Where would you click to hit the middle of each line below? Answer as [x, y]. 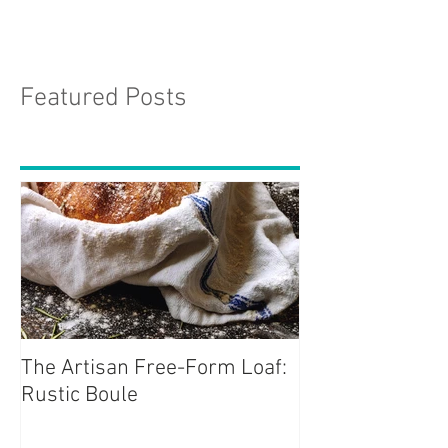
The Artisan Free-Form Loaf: [154, 404]
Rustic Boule [79, 431]
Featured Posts [103, 134]
